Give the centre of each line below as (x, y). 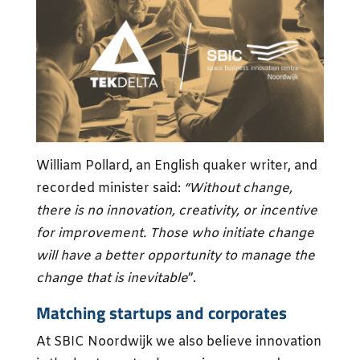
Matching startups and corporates (161, 312)
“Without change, (238, 188)
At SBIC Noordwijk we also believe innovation (178, 342)
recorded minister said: (110, 188)
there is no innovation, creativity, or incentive (176, 211)
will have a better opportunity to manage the (175, 256)
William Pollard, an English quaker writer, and (176, 166)
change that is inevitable (112, 278)
